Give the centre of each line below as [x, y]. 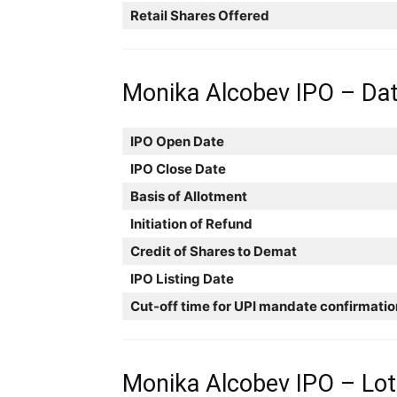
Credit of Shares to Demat [214, 251]
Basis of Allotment [189, 196]
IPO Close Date [178, 168]
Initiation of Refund [191, 223]
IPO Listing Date [182, 278]
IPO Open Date [177, 141]
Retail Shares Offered [200, 15]
